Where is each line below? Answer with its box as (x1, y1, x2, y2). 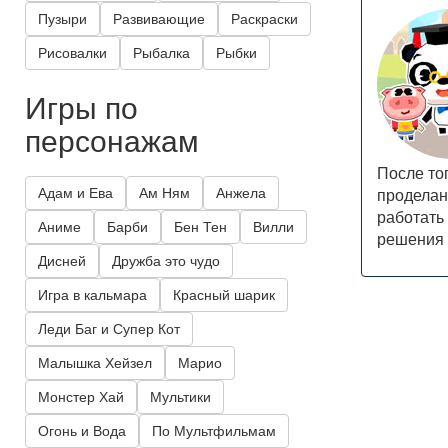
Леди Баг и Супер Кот (38, 321, 180, 338)
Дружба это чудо (112, 253, 220, 270)
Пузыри (38, 11, 87, 28)
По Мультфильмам (152, 423, 276, 440)
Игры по (25, 85, 138, 129)
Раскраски (231, 11, 298, 28)
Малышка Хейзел (38, 355, 152, 372)
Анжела (216, 185, 266, 202)
